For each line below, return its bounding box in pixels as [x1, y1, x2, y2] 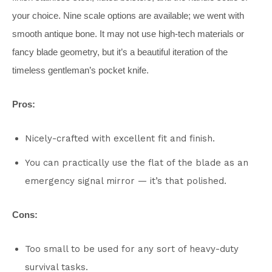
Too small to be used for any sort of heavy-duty [25, 243, 239, 254]
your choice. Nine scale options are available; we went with [12, 10, 244, 21]
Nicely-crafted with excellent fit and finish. [25, 132, 215, 144]
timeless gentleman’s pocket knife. [12, 64, 149, 75]
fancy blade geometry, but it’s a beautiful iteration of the [12, 46, 228, 57]
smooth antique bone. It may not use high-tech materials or [12, 28, 244, 39]
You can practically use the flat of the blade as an [25, 157, 248, 168]
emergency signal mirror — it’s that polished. [25, 175, 226, 186]
